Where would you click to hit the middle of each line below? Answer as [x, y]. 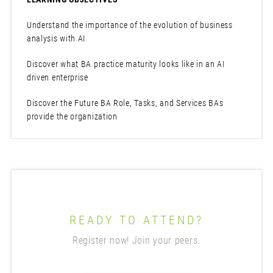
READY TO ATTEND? [136, 220]
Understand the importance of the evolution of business [129, 25]
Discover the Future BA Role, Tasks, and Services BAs [125, 103]
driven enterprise [57, 78]
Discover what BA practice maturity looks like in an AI [126, 64]
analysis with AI [56, 39]
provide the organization [72, 117]
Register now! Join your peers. [136, 241]
